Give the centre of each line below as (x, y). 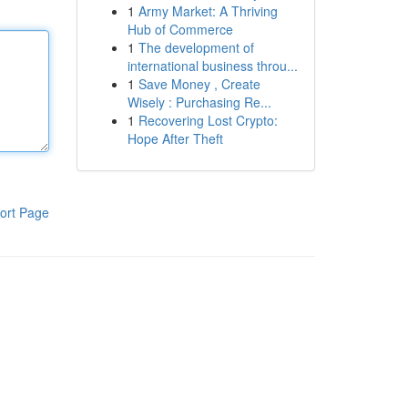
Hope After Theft (175, 138)
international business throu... (212, 66)
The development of (196, 47)
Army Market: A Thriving (208, 11)
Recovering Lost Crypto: (208, 120)
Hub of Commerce (180, 29)
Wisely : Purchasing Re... (199, 102)
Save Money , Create (199, 84)
